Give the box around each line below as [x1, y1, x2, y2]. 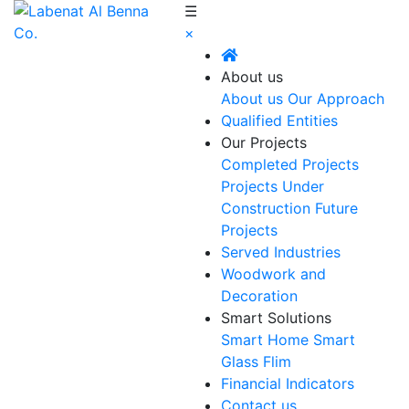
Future [314, 199, 358, 217]
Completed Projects [220, 155, 359, 173]
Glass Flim [220, 352, 291, 371]
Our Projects [220, 133, 307, 152]
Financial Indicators [220, 374, 354, 393]
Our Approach [287, 89, 384, 108]
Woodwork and [220, 265, 326, 283]
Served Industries [220, 243, 341, 261]
